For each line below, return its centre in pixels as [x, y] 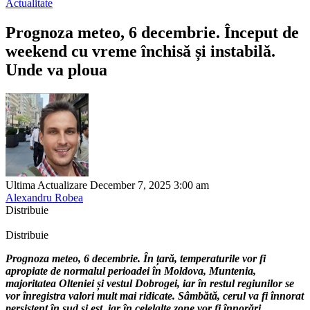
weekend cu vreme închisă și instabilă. [140, 51]
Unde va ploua [56, 70]
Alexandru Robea [44, 197]
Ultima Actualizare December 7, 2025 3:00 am [107, 185]
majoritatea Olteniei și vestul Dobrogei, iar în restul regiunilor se [150, 283]
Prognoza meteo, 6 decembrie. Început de [152, 32]
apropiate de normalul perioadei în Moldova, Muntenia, [131, 271]
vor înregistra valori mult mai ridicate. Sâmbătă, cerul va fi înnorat [155, 295]
